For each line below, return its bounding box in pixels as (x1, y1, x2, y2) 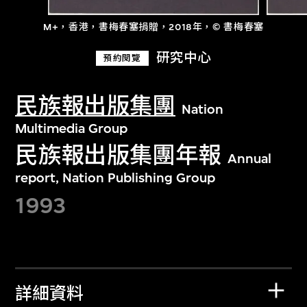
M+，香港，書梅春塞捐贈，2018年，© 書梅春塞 (43, 21, 264, 34)
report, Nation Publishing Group (15, 170, 216, 186)
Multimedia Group (15, 120, 128, 136)
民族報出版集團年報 (15, 142, 221, 169)
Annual (227, 151, 271, 167)
